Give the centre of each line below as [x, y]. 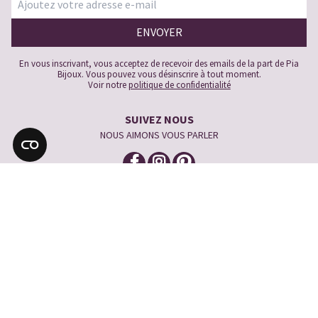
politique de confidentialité [179, 84]
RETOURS [159, 273]
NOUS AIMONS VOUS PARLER [159, 135]
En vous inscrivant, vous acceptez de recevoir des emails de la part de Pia [159, 63]
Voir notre [108, 84]
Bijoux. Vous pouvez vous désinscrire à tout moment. [159, 74]
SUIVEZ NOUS [159, 119]
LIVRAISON [159, 250]
